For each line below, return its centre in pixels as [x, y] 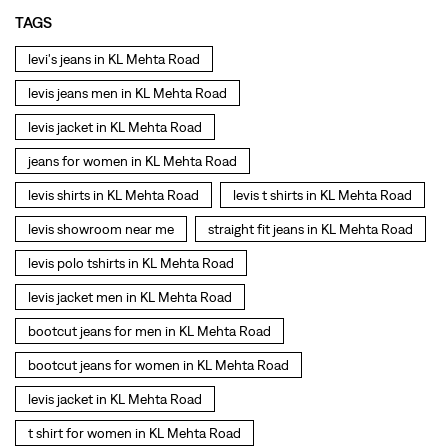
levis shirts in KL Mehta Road [113, 195]
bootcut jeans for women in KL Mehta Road [158, 365]
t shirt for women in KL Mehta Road [134, 433]
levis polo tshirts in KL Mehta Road [131, 263]
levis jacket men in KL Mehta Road [130, 297]
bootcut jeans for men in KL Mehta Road [149, 331]
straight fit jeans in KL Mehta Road [310, 229]
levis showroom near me [101, 229]
